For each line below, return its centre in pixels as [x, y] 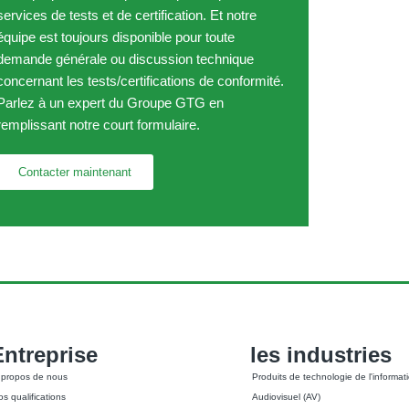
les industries [321, 354]
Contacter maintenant [75, 172]
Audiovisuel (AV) [286, 396]
